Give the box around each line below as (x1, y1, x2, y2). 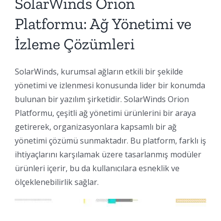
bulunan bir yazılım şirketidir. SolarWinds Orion (15, 94, 189, 105)
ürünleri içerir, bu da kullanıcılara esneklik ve (15, 163, 180, 174)
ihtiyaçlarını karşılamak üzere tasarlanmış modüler (15, 149, 201, 160)
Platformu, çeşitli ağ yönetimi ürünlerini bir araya (15, 108, 196, 119)
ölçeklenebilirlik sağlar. (15, 177, 99, 188)
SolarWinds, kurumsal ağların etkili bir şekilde (15, 66, 183, 77)
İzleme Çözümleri (15, 34, 135, 53)
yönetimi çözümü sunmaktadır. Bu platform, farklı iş (15, 135, 206, 147)
